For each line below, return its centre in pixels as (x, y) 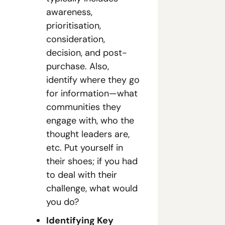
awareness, (69, 12)
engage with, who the (90, 121)
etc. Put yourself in (85, 148)
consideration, (76, 39)
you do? (63, 202)
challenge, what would (92, 188)
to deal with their (82, 175)
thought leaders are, (88, 134)
